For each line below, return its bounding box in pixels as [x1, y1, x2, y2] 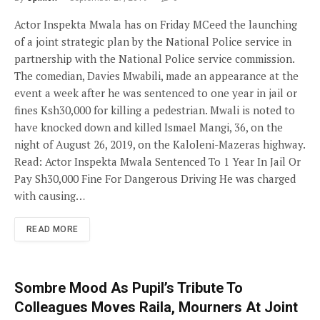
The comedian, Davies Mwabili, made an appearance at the [14, 69, 299, 83]
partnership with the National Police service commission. [14, 51, 294, 66]
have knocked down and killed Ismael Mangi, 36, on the [14, 120, 283, 134]
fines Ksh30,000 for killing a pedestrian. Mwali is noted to [14, 103, 295, 117]
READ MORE [26, 224, 79, 234]
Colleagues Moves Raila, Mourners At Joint [14, 299, 298, 316]
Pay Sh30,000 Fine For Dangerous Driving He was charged [14, 171, 296, 186]
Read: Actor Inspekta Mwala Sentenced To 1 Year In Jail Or [14, 154, 301, 169]
